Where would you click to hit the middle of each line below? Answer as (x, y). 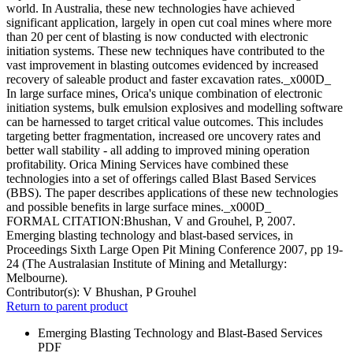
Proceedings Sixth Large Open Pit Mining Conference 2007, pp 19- (175, 250)
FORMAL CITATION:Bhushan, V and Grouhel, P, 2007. (151, 221)
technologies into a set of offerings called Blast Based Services (161, 179)
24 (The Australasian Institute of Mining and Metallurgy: (147, 264)
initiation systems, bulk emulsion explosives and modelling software (175, 108)
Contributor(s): (45, 292)
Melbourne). (37, 278)
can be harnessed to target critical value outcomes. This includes (165, 122)
